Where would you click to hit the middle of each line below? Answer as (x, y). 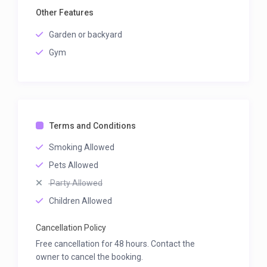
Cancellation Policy (71, 228)
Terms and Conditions (93, 126)
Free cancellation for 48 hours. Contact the (116, 244)
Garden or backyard (86, 35)
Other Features (65, 13)
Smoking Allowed (82, 148)
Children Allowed (81, 201)
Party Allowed (76, 183)
